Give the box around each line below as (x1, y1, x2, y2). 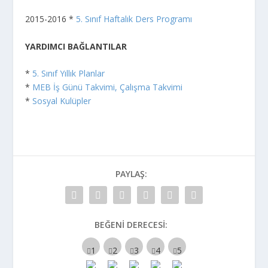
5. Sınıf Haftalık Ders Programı (76, 13, 193, 25)
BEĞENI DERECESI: (95, 218, 167, 230)
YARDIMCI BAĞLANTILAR (25, 40, 127, 52)
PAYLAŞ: (115, 167, 147, 179)
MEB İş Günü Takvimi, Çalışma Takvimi (32, 81, 183, 93)
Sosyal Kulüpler (32, 95, 92, 106)
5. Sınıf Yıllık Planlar (32, 67, 105, 79)
